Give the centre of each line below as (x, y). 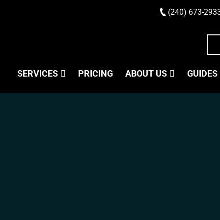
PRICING (96, 73)
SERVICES (38, 73)
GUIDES (202, 73)
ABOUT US (146, 73)
